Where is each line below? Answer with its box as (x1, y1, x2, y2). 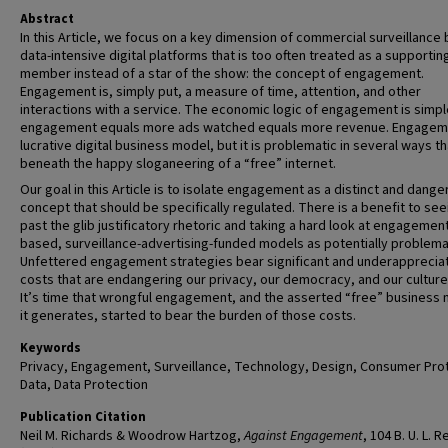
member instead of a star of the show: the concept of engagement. (20, 64, 424, 84)
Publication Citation (20, 408, 146, 426)
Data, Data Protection (20, 375, 148, 395)
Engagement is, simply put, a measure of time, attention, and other (20, 82, 421, 102)
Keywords (20, 339, 81, 357)
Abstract (20, 10, 74, 28)
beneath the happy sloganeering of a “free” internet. (20, 154, 336, 174)
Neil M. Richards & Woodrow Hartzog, (20, 426, 244, 446)
